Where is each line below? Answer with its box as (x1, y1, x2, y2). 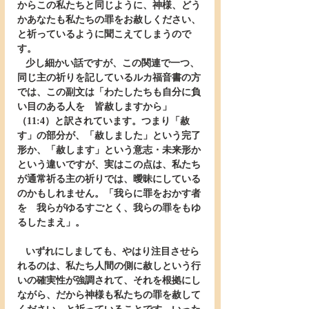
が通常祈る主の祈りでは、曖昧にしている (17, 174, 201, 184)
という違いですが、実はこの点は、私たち (17, 159, 201, 170)
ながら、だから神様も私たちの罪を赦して (17, 290, 201, 300)
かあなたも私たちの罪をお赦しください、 (17, 14, 201, 25)
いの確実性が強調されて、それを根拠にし (17, 275, 201, 286)
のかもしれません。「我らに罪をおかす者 (17, 188, 201, 199)
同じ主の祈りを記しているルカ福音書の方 (17, 72, 201, 83)
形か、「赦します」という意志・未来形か (17, 145, 201, 155)
